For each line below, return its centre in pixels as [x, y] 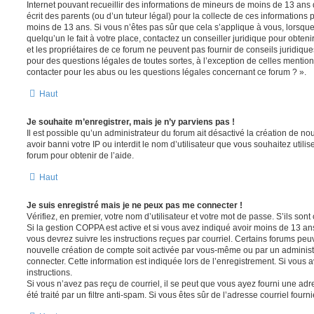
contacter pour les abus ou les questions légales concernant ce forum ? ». [166, 73]
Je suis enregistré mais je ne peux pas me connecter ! [135, 206]
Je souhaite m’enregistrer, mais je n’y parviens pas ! [131, 122]
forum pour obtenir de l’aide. [80, 156]
